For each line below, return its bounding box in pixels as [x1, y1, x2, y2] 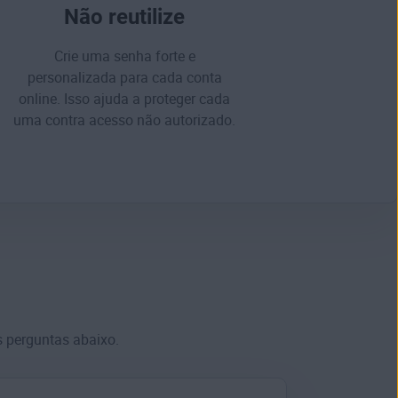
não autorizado [137, 112, 232, 130]
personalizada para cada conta [27, 69, 222, 87]
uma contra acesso [13, 112, 137, 130]
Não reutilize [64, 4, 185, 30]
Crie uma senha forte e [53, 48, 195, 66]
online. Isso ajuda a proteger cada [19, 91, 230, 108]
